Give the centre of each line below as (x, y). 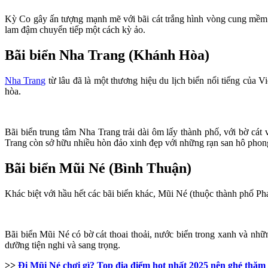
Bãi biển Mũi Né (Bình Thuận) (98, 168)
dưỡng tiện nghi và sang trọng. (63, 245)
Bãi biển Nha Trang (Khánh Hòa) (107, 55)
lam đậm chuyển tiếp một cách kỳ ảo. (75, 30)
